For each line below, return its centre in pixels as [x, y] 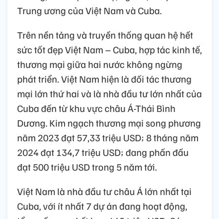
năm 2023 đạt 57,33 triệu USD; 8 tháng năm [108, 137]
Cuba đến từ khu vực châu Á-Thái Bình [96, 108]
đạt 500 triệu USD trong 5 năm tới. [87, 166]
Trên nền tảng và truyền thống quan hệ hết [105, 34]
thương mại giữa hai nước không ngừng [100, 64]
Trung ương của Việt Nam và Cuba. [89, 10]
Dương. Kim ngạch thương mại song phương [109, 122]
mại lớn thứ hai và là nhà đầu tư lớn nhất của [109, 93]
